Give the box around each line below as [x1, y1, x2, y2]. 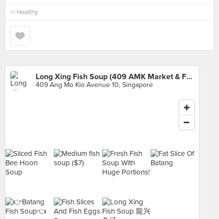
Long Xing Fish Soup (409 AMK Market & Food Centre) [186, 72, 192, 82]
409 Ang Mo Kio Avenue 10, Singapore [36, 81, 153, 89]
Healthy [17, 8, 38, 16]
